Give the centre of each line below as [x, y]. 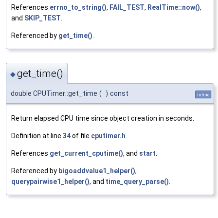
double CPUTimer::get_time [54, 93]
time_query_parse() [137, 181]
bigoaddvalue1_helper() [97, 171]
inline [203, 94]
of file [81, 136]
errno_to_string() [78, 8]
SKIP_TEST [43, 18]
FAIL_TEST [127, 8]
